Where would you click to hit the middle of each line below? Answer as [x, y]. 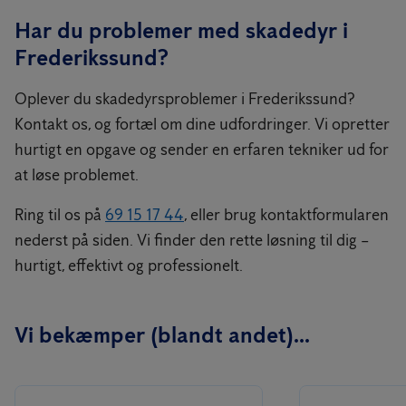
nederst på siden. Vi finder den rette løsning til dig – [192, 240]
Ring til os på [60, 215]
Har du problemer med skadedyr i [181, 30]
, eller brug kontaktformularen [286, 215]
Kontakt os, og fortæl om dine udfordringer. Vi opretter [202, 124]
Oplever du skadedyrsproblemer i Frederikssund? [185, 99]
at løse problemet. [77, 175]
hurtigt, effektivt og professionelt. [129, 266]
